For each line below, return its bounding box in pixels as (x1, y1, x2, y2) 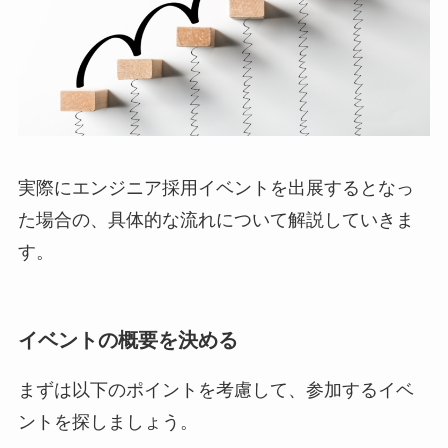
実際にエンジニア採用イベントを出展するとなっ (17, 178, 414, 199)
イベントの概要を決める (17, 329, 238, 352)
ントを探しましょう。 (17, 411, 198, 432)
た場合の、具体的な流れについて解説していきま (17, 210, 414, 231)
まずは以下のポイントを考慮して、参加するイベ (17, 379, 414, 400)
